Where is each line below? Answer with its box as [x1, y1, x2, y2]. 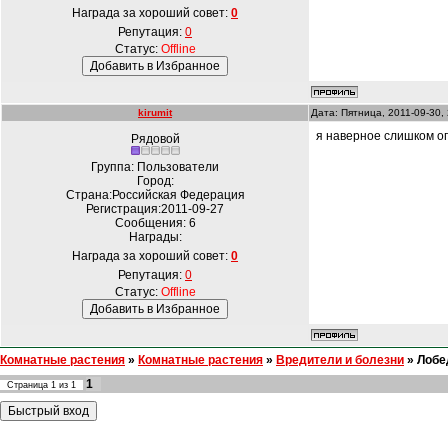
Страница [7, 380, 51, 390]
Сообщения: [114, 216, 189, 230]
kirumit [138, 107, 172, 118]
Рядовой [130, 132, 180, 146]
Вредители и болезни [276, 353, 404, 367]
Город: [136, 174, 174, 188]
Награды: [128, 230, 182, 244]
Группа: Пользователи [91, 160, 219, 174]
